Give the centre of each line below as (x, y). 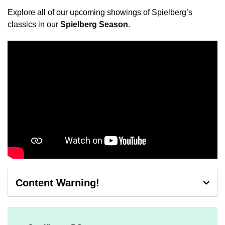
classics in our (34, 24)
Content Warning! (58, 183)
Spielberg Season (94, 24)
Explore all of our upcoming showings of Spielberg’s (100, 12)
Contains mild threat (51, 202)
